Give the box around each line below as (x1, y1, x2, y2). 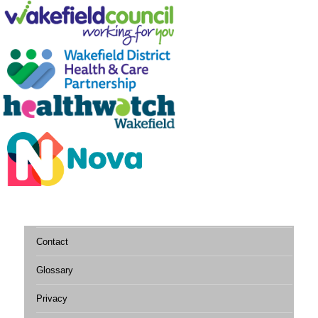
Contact (35, 236, 68, 247)
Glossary (35, 264, 73, 275)
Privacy (35, 292, 67, 304)
